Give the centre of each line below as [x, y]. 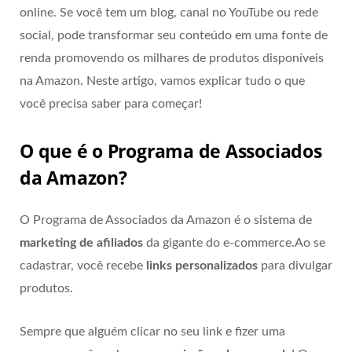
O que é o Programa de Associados [171, 150]
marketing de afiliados [81, 242]
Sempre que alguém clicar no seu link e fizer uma [152, 331]
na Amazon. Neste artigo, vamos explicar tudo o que [162, 81]
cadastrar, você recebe [83, 265]
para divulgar [295, 265]
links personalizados [202, 265]
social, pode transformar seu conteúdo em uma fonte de [174, 36]
